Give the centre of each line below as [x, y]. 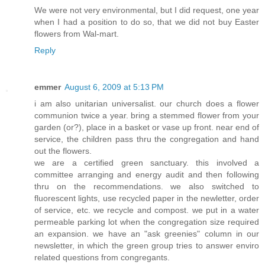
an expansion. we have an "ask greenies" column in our [147, 234]
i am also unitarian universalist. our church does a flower [147, 104]
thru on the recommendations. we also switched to [147, 187]
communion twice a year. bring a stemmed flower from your [147, 116]
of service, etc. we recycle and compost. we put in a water [147, 210]
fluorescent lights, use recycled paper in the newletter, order [147, 198]
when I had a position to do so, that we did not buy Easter [147, 22]
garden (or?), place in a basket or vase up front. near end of [147, 127]
